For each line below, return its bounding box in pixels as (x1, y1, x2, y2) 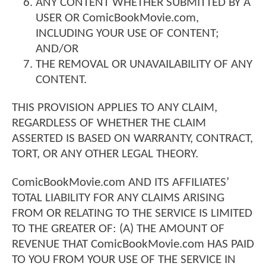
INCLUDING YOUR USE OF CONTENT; (36, 27, 219, 40)
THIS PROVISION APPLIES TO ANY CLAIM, (12, 102, 217, 115)
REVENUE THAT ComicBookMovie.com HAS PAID (12, 237, 254, 251)
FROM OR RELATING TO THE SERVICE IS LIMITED (12, 207, 252, 220)
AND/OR (36, 43, 78, 56)
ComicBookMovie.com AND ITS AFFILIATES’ (12, 176, 229, 189)
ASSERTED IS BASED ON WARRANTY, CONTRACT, (12, 132, 253, 145)
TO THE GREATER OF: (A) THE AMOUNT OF (12, 222, 224, 235)
